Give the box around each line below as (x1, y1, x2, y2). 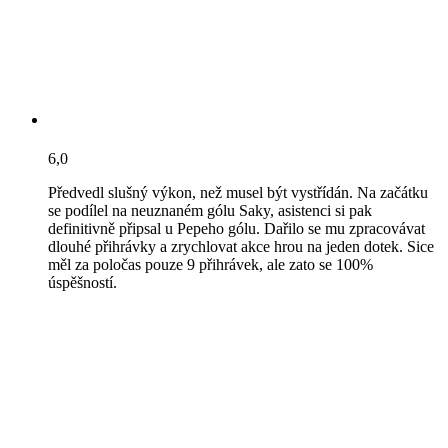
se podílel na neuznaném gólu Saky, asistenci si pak (48, 201, 372, 219)
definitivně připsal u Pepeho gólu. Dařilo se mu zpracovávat (48, 219, 425, 237)
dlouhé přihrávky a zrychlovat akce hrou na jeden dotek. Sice (48, 237, 434, 255)
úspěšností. (48, 273, 117, 291)
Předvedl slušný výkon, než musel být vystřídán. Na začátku (48, 183, 428, 201)
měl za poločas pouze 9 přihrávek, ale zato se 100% (48, 255, 373, 273)
